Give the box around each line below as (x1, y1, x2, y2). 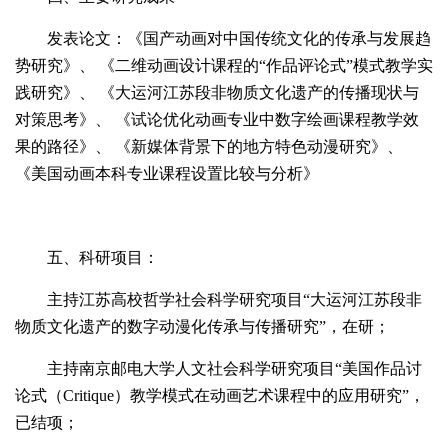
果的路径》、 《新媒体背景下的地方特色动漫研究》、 (15, 138, 403, 155)
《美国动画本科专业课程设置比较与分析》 (15, 165, 319, 182)
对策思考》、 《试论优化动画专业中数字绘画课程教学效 (15, 111, 419, 128)
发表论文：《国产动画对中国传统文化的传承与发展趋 (47, 30, 431, 47)
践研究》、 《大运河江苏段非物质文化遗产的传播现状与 (15, 84, 419, 101)
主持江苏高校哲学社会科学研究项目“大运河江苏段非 (47, 291, 422, 308)
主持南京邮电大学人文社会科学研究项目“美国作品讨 (47, 360, 422, 377)
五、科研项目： (47, 249, 159, 266)
